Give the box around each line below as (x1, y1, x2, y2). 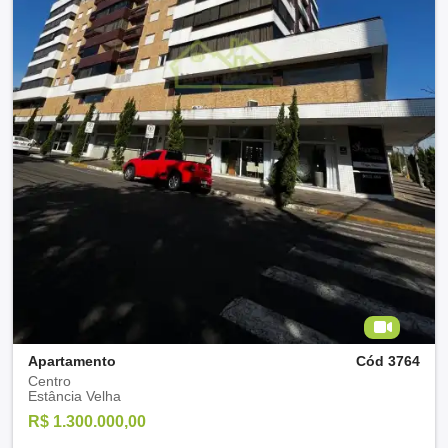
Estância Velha (28, 387, 121, 404)
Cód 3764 (356, 352, 420, 369)
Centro (28, 372, 71, 389)
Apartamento (28, 352, 116, 369)
